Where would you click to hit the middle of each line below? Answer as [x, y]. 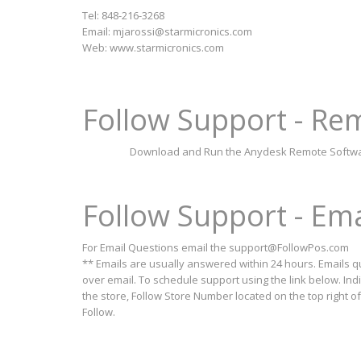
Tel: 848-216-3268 [123, 15]
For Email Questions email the [156, 247]
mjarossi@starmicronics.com [183, 31]
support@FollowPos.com [289, 247]
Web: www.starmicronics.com [153, 48]
